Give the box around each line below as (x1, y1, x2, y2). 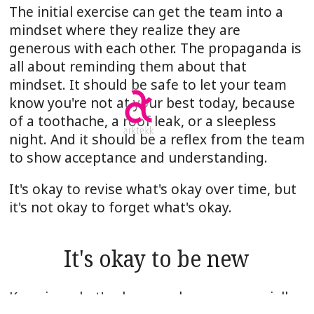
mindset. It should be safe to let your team (8, 74, 287, 94)
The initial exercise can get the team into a (8, 1, 283, 21)
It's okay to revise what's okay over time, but (8, 179, 296, 198)
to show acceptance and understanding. (8, 147, 268, 167)
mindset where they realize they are (8, 20, 240, 39)
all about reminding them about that (8, 56, 247, 76)
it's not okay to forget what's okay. (8, 197, 232, 217)
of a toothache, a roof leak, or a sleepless (8, 111, 276, 130)
